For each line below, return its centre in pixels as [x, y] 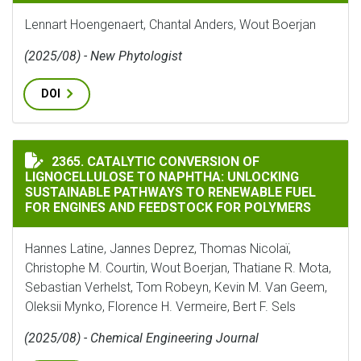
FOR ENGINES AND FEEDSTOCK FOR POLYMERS [168, 207]
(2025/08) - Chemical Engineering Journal [141, 338]
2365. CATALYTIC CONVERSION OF [156, 162]
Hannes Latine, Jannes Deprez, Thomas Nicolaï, [158, 249]
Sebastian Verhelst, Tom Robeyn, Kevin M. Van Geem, [176, 287]
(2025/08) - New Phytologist [103, 56]
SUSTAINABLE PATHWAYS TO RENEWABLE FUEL [170, 192]
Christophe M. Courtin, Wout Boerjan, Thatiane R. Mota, [178, 268]
